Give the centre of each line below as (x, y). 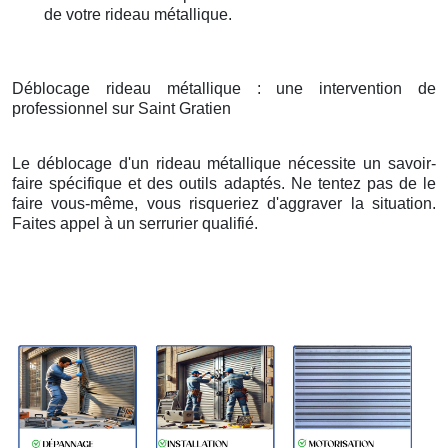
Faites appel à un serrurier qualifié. (135, 224)
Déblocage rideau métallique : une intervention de (224, 89)
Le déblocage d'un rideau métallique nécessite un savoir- (224, 164)
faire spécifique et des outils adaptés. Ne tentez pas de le (224, 184)
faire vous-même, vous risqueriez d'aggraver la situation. (224, 204)
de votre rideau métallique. (138, 15)
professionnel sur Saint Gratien (121, 109)
